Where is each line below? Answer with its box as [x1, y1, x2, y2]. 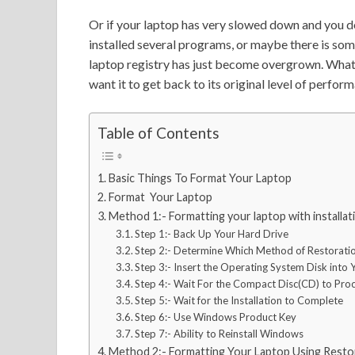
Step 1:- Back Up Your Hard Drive [135, 227, 289, 240]
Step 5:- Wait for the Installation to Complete [135, 293, 344, 307]
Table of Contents [97, 124, 219, 143]
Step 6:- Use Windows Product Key [135, 310, 297, 323]
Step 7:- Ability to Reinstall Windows [135, 326, 304, 340]
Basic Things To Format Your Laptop [108, 170, 292, 185]
